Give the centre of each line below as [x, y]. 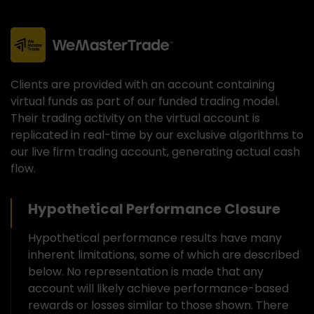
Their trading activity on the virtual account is [135, 118]
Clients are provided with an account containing [143, 84]
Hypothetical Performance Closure [154, 209]
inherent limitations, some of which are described [164, 255]
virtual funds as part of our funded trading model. [145, 101]
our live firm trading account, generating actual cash [155, 152]
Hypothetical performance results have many [155, 238]
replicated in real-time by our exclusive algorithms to [157, 135]
